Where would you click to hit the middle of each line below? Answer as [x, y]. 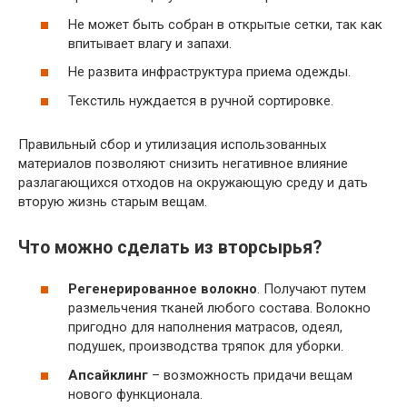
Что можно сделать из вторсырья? [170, 247]
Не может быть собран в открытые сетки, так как [225, 24]
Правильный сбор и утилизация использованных [172, 144]
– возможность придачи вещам [250, 375]
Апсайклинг [108, 375]
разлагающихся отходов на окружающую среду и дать [193, 182]
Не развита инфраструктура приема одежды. [209, 72]
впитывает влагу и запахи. [150, 43]
